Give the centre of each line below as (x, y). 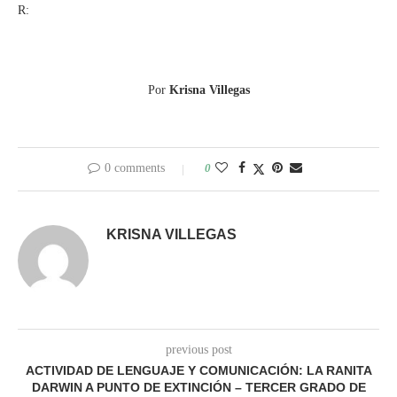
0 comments (135, 167)
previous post (198, 349)
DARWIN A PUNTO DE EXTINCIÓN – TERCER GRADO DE (198, 387)
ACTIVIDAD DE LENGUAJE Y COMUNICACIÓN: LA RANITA (198, 370)
